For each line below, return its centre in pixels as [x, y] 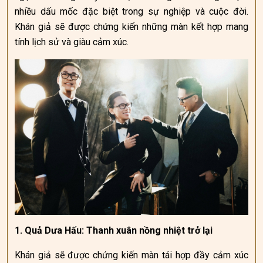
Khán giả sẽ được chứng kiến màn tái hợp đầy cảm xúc [131, 255]
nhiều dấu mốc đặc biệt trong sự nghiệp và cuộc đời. [131, 11]
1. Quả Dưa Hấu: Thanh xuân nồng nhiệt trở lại [114, 230]
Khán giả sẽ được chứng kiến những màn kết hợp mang [131, 27]
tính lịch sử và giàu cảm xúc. [72, 42]
